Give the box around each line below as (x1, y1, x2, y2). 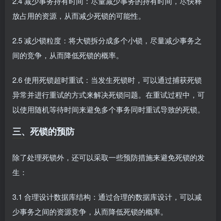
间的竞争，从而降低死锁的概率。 (12, 50, 123, 60)
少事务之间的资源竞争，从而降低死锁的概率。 (12, 206, 168, 217)
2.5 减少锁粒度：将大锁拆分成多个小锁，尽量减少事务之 (12, 35, 202, 45)
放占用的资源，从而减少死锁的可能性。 (12, 10, 146, 21)
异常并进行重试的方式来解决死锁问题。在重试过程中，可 (12, 89, 205, 100)
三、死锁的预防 (12, 125, 74, 138)
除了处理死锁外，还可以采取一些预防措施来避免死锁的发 (12, 152, 205, 162)
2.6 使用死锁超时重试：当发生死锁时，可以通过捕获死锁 (12, 74, 202, 85)
